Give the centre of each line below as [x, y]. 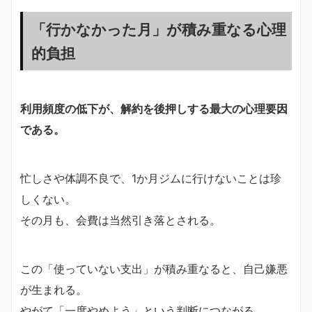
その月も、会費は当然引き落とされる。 [120, 220]
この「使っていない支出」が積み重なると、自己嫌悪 [154, 268]
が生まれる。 [54, 289]
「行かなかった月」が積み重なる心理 [159, 29]
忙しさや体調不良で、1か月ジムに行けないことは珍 [151, 178]
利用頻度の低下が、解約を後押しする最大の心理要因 [154, 108]
